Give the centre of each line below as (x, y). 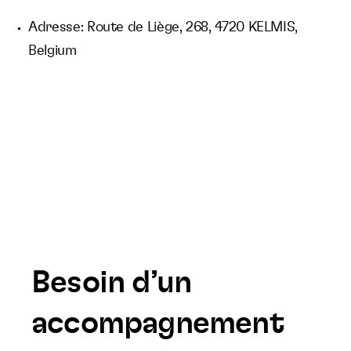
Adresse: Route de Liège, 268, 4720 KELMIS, (163, 27)
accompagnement (158, 324)
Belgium (52, 51)
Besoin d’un (112, 283)
